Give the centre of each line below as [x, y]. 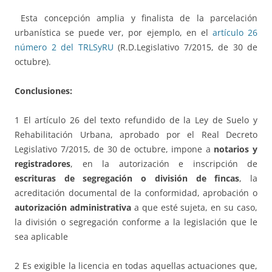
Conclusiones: [43, 91]
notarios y [236, 149]
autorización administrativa [73, 208]
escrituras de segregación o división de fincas [127, 178]
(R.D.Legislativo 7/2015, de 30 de [185, 47]
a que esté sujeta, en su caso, [194, 208]
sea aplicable [41, 237]
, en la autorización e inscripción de [164, 164]
